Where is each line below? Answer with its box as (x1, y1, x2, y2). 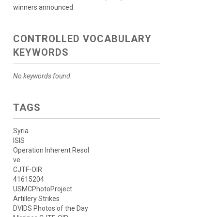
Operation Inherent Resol (13, 146, 89, 155)
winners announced (13, 3, 73, 12)
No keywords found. (13, 72, 72, 80)
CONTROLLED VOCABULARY (13, 33, 152, 45)
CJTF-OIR (13, 166, 42, 174)
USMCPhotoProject (13, 185, 72, 193)
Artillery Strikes (13, 195, 60, 203)
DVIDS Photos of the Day (13, 204, 88, 213)
